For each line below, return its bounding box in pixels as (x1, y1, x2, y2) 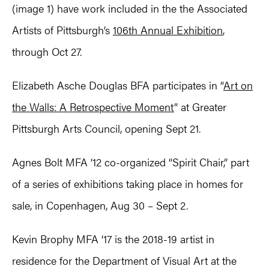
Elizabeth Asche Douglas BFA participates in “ (12, 77, 223, 93)
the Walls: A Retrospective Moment (12, 99, 174, 115)
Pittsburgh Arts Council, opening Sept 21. (12, 121, 201, 136)
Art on (223, 77, 253, 93)
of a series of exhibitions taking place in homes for (12, 176, 243, 192)
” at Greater (174, 99, 226, 115)
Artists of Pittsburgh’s (12, 22, 113, 38)
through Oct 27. (12, 44, 82, 59)
